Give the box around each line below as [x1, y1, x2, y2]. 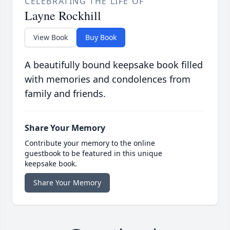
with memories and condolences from [25, 73, 190, 86]
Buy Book [85, 32, 117, 43]
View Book [33, 32, 68, 43]
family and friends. [25, 87, 106, 100]
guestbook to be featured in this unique [25, 148, 162, 159]
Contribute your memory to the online [25, 138, 155, 148]
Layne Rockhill [25, 7, 101, 24]
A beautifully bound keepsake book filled [25, 59, 203, 71]
